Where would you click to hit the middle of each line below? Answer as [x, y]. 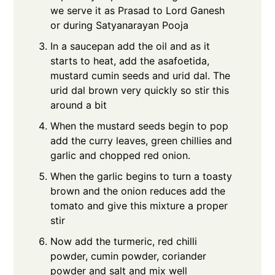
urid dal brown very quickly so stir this [140, 91]
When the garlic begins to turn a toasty [141, 176]
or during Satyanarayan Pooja [120, 25]
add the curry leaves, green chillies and [141, 141]
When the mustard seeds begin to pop [140, 126]
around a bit [79, 105]
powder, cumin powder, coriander [129, 256]
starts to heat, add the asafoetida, [130, 61]
